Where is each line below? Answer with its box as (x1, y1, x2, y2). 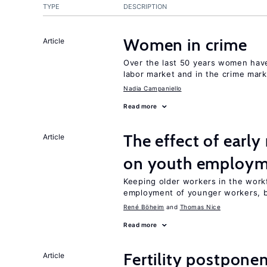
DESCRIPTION (123, 2, 167, 11)
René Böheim (123, 203, 164, 210)
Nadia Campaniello (123, 85, 182, 92)
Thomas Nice (179, 203, 221, 210)
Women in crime (123, 35, 247, 55)
